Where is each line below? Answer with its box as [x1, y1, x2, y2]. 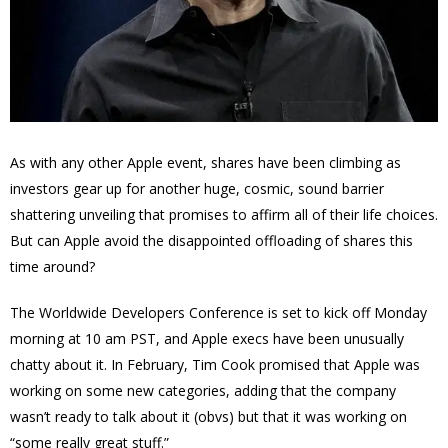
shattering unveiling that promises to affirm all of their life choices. [10, 205, 438, 224]
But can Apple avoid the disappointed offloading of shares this [10, 231, 413, 250]
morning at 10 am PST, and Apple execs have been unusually [10, 329, 404, 348]
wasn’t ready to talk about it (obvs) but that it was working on [10, 407, 407, 426]
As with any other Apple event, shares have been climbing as [10, 153, 401, 172]
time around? [10, 257, 95, 276]
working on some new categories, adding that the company [10, 381, 396, 400]
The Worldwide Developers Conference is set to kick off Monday [10, 303, 427, 322]
